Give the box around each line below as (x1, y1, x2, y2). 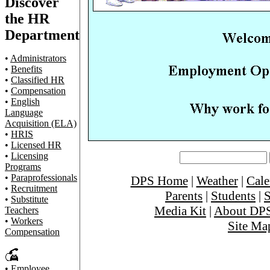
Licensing (11, 151, 48, 161)
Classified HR (11, 75, 64, 85)
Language (5, 107, 43, 118)
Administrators (10, 53, 66, 63)
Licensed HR (11, 140, 61, 150)
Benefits (11, 64, 42, 74)
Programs (5, 162, 41, 172)
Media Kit (154, 204, 206, 218)
